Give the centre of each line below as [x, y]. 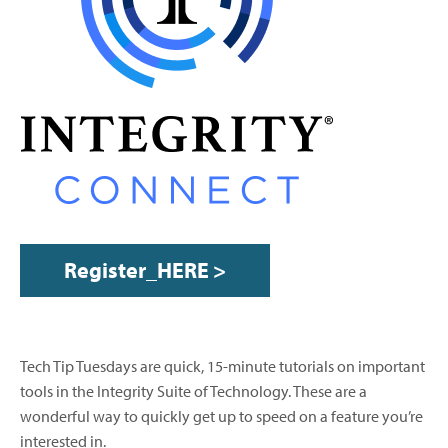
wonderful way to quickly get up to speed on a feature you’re [221, 416]
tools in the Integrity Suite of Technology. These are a [193, 391]
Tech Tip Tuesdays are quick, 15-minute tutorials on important [222, 366]
